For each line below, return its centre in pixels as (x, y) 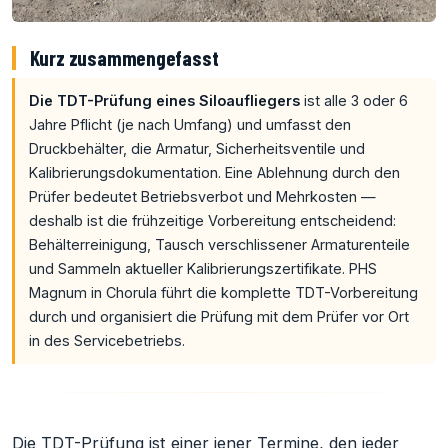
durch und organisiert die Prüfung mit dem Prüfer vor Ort (218, 316)
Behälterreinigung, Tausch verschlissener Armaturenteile (219, 244)
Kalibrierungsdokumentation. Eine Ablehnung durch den (214, 172)
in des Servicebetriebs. (106, 340)
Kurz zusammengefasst (124, 57)
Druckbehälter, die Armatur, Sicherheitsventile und (196, 148)
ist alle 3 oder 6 (353, 100)
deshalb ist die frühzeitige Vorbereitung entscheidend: (212, 220)
